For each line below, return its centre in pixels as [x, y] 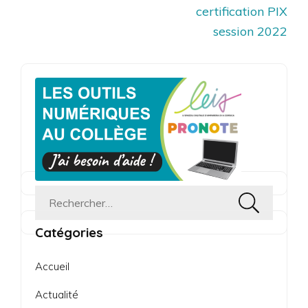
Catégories [69, 232]
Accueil [52, 266]
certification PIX [242, 11]
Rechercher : [84, 205]
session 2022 [250, 31]
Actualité [57, 294]
